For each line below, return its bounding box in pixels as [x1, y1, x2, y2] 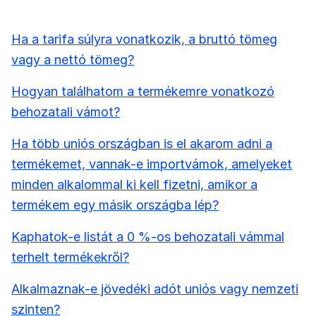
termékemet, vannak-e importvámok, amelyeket [11, 156, 292, 171]
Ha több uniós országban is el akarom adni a [11, 135, 272, 151]
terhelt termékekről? [11, 249, 129, 265]
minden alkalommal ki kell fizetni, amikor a [11, 176, 257, 192]
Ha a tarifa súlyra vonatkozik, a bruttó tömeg [11, 31, 277, 47]
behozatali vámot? [11, 104, 120, 119]
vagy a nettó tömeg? [11, 51, 134, 67]
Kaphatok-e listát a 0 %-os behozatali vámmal [11, 229, 284, 244]
